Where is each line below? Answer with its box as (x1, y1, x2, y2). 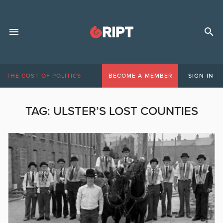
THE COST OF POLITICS (6, 72, 82, 79)
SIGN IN (188, 72, 214, 79)
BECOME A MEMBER (108, 72, 172, 79)
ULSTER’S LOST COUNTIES (53, 104, 198, 118)
